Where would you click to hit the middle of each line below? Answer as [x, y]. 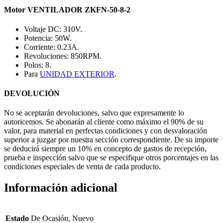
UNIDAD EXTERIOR [77, 74]
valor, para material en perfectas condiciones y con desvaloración [106, 131]
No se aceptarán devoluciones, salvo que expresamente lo [94, 113]
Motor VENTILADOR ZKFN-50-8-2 [67, 9]
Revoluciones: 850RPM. [63, 56]
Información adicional [61, 188]
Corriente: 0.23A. [52, 47]
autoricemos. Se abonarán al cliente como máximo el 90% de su [104, 122]
